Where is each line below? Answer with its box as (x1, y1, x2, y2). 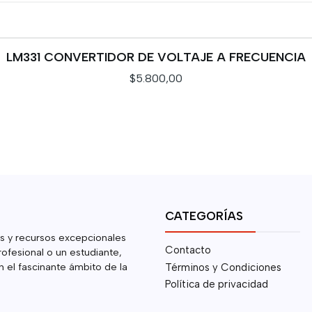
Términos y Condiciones (164, 260, 281, 274)
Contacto (164, 243, 211, 256)
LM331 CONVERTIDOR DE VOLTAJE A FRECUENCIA (6, 49, 306, 65)
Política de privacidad (164, 278, 268, 291)
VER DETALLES (118, 105, 194, 118)
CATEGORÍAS (164, 208, 243, 223)
